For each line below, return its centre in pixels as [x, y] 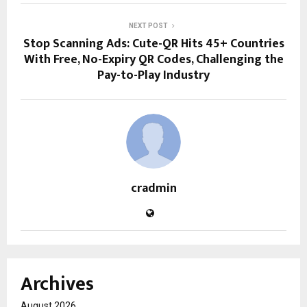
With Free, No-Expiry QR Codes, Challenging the [153, 60]
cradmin [153, 189]
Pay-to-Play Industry [153, 76]
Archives [57, 284]
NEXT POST [148, 26]
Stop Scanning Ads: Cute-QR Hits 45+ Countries [153, 44]
